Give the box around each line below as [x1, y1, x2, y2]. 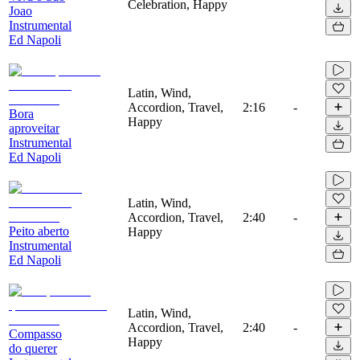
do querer [9, 341, 57, 355]
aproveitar [9, 121, 59, 135]
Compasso [9, 326, 62, 341]
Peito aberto [9, 223, 69, 238]
